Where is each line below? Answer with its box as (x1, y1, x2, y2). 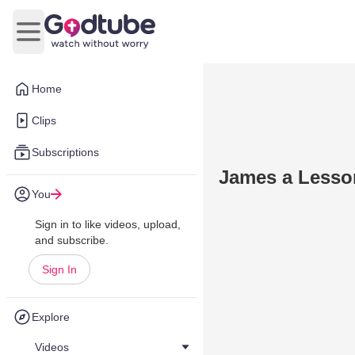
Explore (32, 311, 70, 323)
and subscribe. (35, 234, 109, 246)
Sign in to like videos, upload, (35, 218, 181, 231)
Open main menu (27, 32, 124, 47)
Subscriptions (32, 146, 99, 158)
